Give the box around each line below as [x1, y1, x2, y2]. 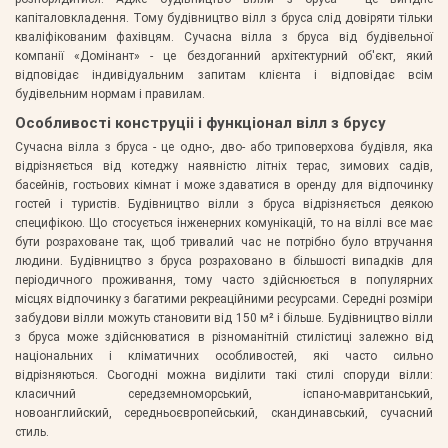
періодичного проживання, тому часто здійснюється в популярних [15, 272, 433, 287]
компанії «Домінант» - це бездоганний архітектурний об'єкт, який [15, 49, 433, 64]
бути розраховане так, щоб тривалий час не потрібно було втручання [15, 234, 433, 249]
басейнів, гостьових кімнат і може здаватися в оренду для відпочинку [15, 177, 433, 192]
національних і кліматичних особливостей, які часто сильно [15, 348, 433, 363]
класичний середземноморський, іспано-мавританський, [15, 386, 433, 401]
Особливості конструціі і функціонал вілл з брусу [15, 113, 386, 132]
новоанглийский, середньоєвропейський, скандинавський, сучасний [15, 405, 433, 420]
